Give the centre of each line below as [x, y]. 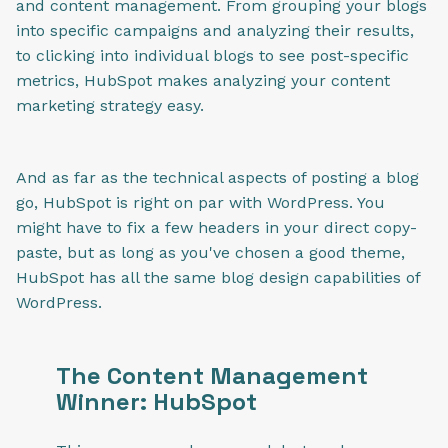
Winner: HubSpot [156, 402]
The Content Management [212, 376]
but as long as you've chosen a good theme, [236, 252]
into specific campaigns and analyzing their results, [215, 30]
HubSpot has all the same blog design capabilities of [218, 277]
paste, [41, 252]
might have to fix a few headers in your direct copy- [216, 227]
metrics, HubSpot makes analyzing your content [203, 80]
